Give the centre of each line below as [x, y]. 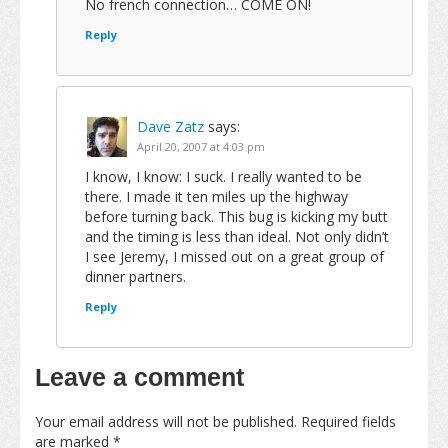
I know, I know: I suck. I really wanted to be [223, 176]
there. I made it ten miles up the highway [216, 196]
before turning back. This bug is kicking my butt [236, 216]
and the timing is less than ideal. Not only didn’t [237, 236]
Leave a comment [139, 377]
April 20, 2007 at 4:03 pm [201, 146]
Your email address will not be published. [166, 421]
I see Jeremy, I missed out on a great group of [234, 256]
